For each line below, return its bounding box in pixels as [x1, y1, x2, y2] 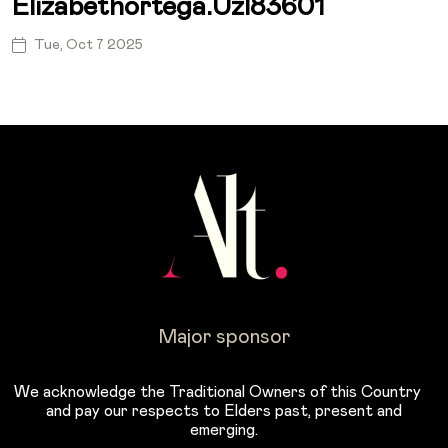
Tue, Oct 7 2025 [34, 37, 143, 52]
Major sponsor [158, 326, 290, 347]
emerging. [190, 421, 258, 438]
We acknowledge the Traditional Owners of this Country [13, 383, 435, 400]
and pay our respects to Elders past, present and [46, 402, 402, 419]
